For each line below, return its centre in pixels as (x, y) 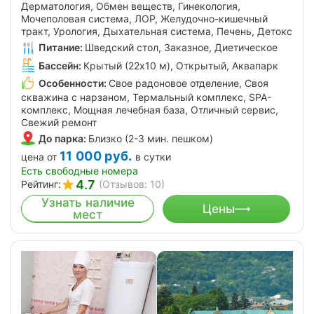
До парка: (62, 139)
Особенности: (73, 83)
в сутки (153, 157)
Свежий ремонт (59, 123)
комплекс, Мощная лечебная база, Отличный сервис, (150, 110)
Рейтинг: (41, 184)
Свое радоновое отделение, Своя (189, 83)
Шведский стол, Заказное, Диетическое (181, 48)
